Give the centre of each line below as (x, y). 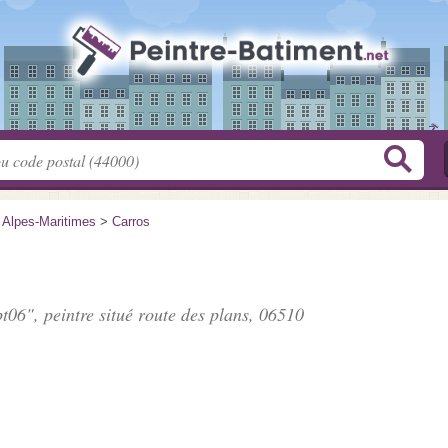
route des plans (193, 314)
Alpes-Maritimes (49, 221)
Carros (131, 221)
